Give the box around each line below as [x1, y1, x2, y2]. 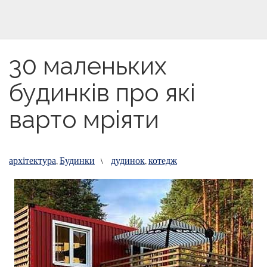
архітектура [9, 154, 56, 166]
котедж [148, 154, 177, 166]
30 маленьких [9, 51, 167, 80]
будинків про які [9, 78, 195, 107]
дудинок [111, 154, 145, 166]
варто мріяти [9, 105, 159, 134]
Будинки [60, 154, 95, 166]
